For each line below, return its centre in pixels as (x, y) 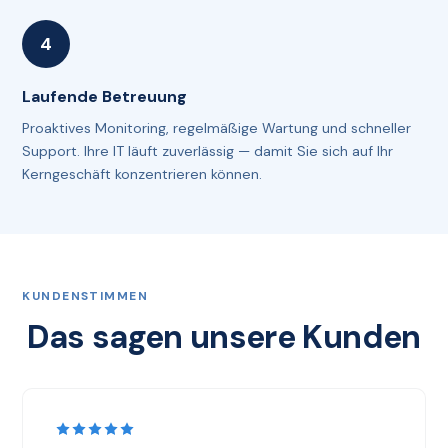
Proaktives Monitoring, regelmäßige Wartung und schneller (217, 127)
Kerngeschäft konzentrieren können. (142, 173)
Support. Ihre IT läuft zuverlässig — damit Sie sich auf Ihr (208, 150)
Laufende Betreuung (105, 96)
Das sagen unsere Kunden (224, 336)
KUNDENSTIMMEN (85, 295)
